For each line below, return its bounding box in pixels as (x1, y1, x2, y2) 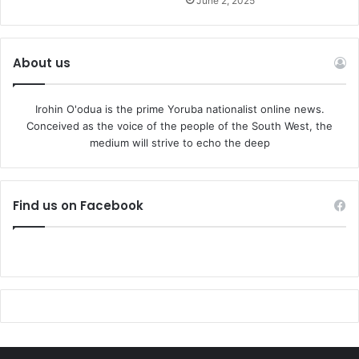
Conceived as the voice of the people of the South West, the (26, 119, 333, 133)
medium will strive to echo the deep (89, 136, 270, 150)
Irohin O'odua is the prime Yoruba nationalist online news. (34, 103, 325, 116)
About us (13, 54, 71, 72)
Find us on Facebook (13, 197, 143, 215)
